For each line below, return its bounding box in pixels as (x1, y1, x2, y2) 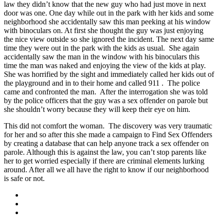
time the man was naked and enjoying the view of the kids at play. (4, 61, 208, 70)
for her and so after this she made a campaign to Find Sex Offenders (4, 130, 212, 139)
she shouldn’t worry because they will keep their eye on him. (4, 105, 190, 113)
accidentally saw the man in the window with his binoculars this (4, 52, 200, 61)
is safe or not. (4, 174, 45, 182)
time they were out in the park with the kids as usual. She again (4, 43, 199, 52)
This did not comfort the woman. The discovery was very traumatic (4, 121, 212, 130)
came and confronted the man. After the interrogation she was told (4, 87, 208, 96)
